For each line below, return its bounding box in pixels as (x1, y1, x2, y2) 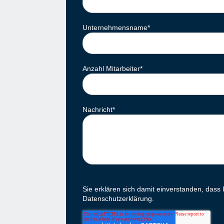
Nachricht (82, 105, 112, 113)
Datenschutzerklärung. (82, 194, 154, 202)
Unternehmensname (82, 23, 147, 31)
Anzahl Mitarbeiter (82, 64, 140, 72)
